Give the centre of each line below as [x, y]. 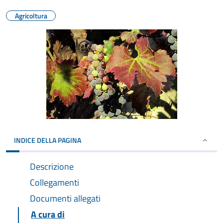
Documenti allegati [65, 198]
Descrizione [52, 167]
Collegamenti [55, 182]
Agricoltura [31, 16]
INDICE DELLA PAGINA [48, 140]
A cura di [48, 214]
